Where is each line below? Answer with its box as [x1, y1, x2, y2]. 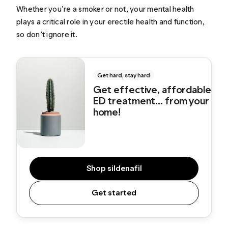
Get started [92, 188, 136, 198]
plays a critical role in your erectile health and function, [16, 17, 205, 27]
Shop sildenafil [86, 163, 142, 174]
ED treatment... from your [93, 95, 209, 107]
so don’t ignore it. [16, 30, 77, 40]
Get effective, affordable [93, 83, 211, 96]
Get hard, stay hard [97, 72, 150, 79]
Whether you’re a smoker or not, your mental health [16, 4, 194, 14]
